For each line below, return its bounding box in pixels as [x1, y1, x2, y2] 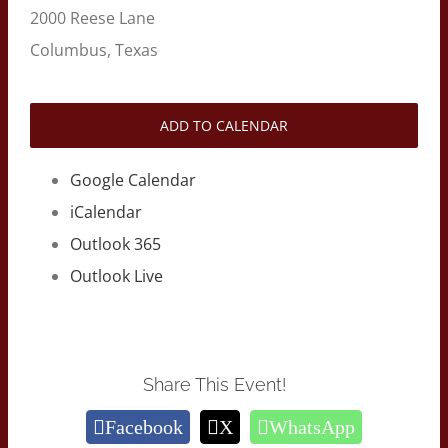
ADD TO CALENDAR [160, 115, 288, 135]
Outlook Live [69, 264, 163, 287]
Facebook [105, 415, 183, 438]
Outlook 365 [69, 232, 161, 255]
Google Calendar [69, 168, 196, 191]
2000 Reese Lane [29, 6, 155, 29]
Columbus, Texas [29, 38, 158, 61]
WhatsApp [269, 415, 355, 438]
